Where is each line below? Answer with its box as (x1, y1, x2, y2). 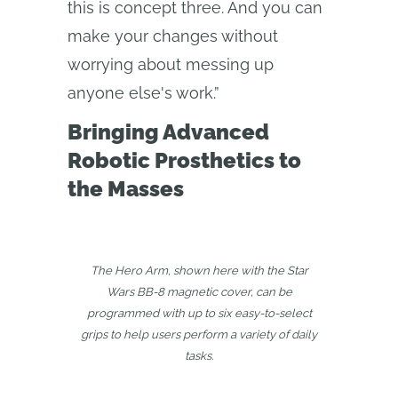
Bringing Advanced (68, 119, 269, 145)
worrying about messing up (68, 55, 274, 74)
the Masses (68, 176, 184, 202)
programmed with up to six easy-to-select (86, 306, 312, 320)
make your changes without (68, 27, 278, 45)
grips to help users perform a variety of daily (81, 328, 317, 341)
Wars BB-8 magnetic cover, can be (106, 285, 292, 298)
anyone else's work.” (68, 84, 219, 102)
